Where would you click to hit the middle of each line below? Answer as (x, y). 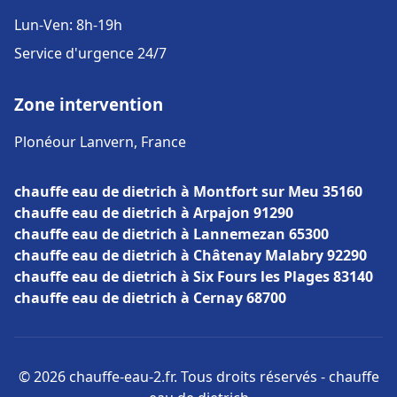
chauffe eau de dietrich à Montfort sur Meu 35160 (188, 191)
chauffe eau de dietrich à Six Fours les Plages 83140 (194, 276)
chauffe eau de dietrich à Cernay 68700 (150, 298)
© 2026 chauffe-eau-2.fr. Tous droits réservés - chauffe (198, 377)
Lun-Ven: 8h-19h (68, 25)
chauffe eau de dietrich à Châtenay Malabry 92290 (191, 255)
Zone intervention (89, 104)
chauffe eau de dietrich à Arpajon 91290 (154, 213)
